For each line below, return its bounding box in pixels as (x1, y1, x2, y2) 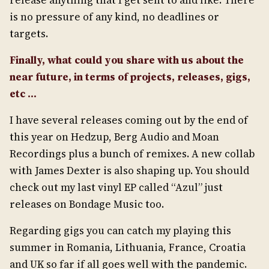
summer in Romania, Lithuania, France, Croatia (10, 240, 246, 255)
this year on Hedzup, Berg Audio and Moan (10, 130, 219, 144)
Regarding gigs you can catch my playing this (10, 223, 231, 238)
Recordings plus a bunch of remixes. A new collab (10, 147, 255, 161)
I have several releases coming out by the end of (10, 113, 248, 127)
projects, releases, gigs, (130, 70, 250, 84)
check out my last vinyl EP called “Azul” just (10, 180, 223, 195)
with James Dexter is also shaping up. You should (10, 163, 249, 178)
